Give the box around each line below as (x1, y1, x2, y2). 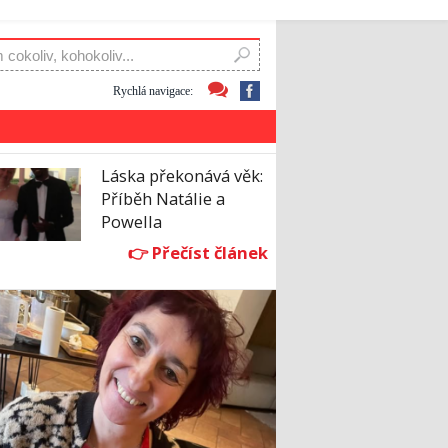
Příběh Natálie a (101, 187, 225, 211)
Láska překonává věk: (101, 164, 263, 188)
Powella (101, 210, 162, 234)
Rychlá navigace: (113, 83, 193, 98)
